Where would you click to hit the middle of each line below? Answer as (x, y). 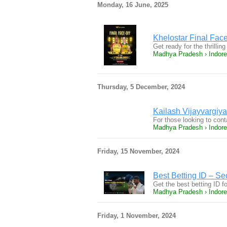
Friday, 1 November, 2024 (137, 216)
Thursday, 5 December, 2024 (141, 87)
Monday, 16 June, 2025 (133, 5)
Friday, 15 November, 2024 (138, 151)
